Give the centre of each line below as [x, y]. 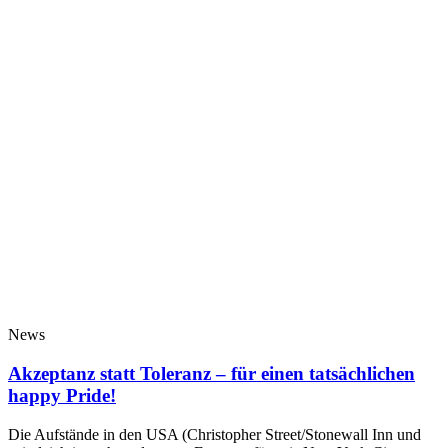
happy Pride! [62, 396]
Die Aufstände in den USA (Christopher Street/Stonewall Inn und [214, 434]
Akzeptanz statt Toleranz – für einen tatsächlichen [211, 374]
